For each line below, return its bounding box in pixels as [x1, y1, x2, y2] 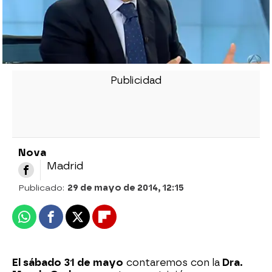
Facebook [50, 216, 98, 228]
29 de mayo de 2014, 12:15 [67, 182, 184, 193]
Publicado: [18, 182, 67, 193]
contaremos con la [123, 256, 220, 268]
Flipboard [103, 216, 152, 228]
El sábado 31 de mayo [12, 256, 123, 268]
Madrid [47, 159, 83, 172]
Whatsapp [23, 216, 73, 228]
